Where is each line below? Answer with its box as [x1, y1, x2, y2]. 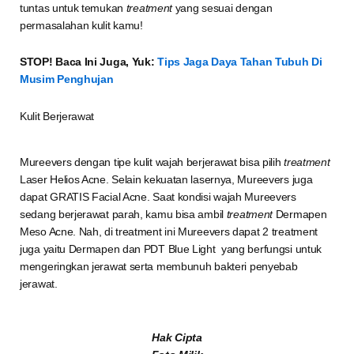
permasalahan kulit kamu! [20, 19, 143, 32]
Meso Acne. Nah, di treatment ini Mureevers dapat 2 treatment [20, 224, 318, 238]
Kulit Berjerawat [20, 109, 95, 122]
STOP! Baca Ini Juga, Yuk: [20, 55, 158, 69]
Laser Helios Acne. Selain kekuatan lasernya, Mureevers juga [20, 172, 313, 186]
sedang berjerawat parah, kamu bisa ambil [20, 207, 227, 220]
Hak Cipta [152, 330, 202, 344]
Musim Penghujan [20, 73, 114, 86]
